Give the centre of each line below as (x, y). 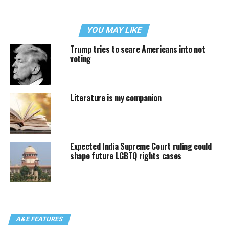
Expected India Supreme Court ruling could (141, 146)
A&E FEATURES (39, 219)
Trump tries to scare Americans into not (138, 49)
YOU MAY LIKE (115, 30)
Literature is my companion (116, 98)
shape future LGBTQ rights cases (125, 156)
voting (80, 59)
